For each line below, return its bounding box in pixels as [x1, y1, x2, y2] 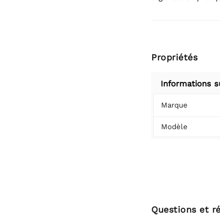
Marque [161, 100, 188, 110]
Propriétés [151, 52, 197, 62]
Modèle [161, 122, 188, 131]
